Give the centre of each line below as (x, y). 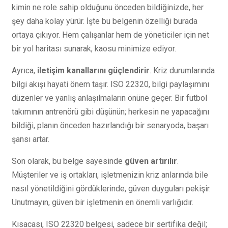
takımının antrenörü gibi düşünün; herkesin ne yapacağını (110, 112)
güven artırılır (151, 161)
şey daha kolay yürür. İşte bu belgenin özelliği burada (105, 21)
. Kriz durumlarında (182, 71)
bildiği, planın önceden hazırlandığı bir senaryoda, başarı (110, 126)
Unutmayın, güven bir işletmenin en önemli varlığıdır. (103, 203)
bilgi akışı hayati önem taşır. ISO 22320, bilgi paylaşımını (110, 84)
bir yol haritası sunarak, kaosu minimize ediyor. (94, 49)
